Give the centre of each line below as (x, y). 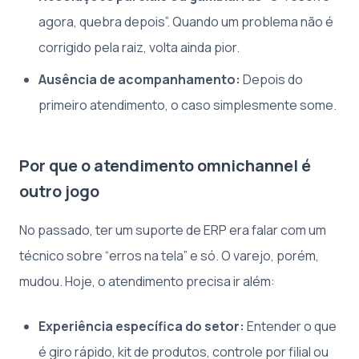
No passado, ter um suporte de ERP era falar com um (173, 230)
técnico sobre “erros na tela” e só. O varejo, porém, (169, 255)
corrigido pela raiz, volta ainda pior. (139, 47)
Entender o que (290, 326)
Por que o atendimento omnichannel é (165, 165)
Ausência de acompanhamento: (139, 79)
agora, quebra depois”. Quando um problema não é (186, 21)
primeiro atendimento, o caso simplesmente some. (188, 105)
